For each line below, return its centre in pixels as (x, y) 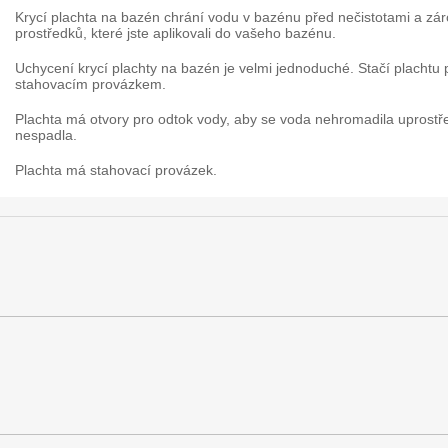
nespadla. (46, 134)
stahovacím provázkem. (90, 83)
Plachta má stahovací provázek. (116, 169)
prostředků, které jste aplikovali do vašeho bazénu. (175, 32)
